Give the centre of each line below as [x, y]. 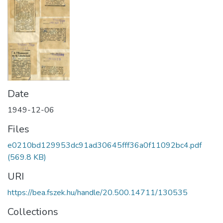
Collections [33, 212]
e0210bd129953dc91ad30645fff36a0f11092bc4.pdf [105, 145]
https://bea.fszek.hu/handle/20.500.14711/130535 [98, 192]
